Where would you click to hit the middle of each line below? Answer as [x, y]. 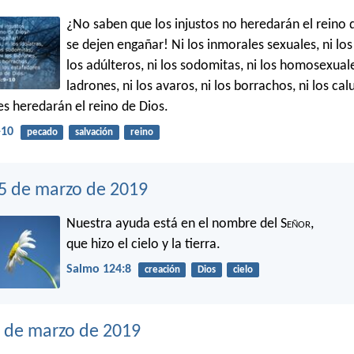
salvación [94, 133]
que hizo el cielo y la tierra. [143, 245]
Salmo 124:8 [99, 270]
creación [162, 270]
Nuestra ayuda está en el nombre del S [177, 224]
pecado [42, 133]
